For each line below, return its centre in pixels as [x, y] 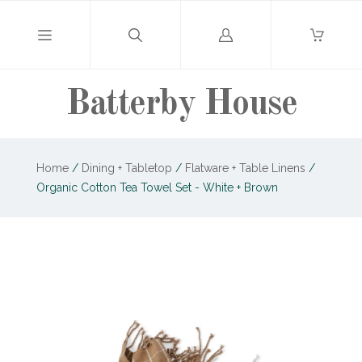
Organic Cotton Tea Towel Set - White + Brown [157, 187]
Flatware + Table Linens [245, 168]
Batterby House [181, 104]
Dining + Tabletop [128, 168]
